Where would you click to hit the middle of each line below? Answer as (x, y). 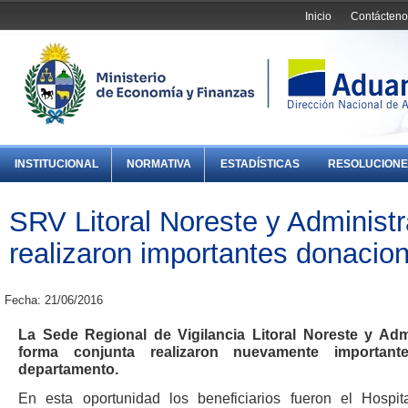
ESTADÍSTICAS (260, 164)
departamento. (68, 370)
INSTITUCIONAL (57, 164)
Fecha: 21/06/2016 (54, 301)
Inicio (319, 16)
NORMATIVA (159, 164)
